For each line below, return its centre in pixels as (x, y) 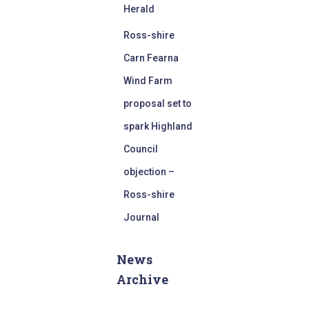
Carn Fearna (151, 58)
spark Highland (158, 126)
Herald (139, 9)
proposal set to (158, 103)
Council (141, 149)
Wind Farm (148, 81)
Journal (141, 217)
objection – (149, 172)
